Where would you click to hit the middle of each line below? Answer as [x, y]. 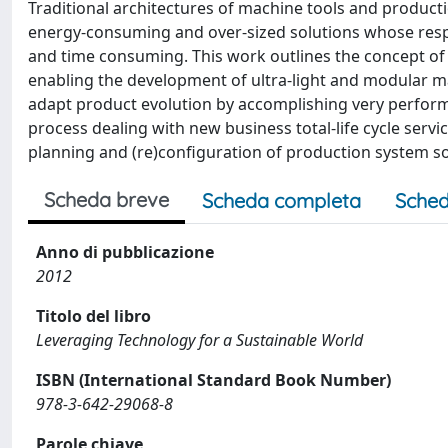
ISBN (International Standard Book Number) [213, 380]
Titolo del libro [93, 316]
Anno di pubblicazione [125, 252]
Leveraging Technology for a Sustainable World [199, 340]
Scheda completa [281, 200]
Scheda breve [106, 199]
